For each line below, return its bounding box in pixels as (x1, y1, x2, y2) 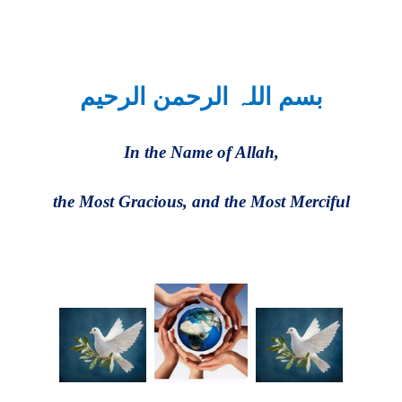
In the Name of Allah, (123, 142, 279, 162)
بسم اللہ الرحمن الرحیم (79, 83, 323, 110)
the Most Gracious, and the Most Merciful (52, 191, 350, 211)
